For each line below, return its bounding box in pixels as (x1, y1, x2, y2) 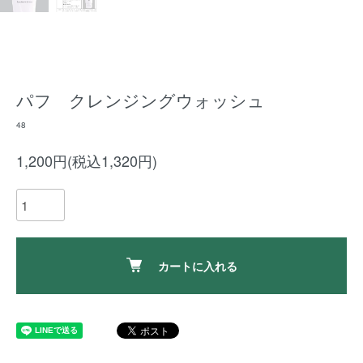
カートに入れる (157, 258, 237, 274)
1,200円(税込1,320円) (16, 150, 157, 171)
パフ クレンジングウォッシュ (16, 88, 265, 112)
